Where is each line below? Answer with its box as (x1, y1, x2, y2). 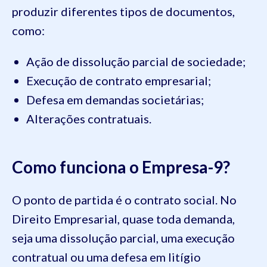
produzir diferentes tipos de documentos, (12, 4, 235, 18)
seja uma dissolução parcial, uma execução (12, 230, 235, 245)
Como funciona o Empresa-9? (12, 156, 230, 177)
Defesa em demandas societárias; (26, 92, 204, 107)
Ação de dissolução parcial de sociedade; (26, 54, 246, 69)
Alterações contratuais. (26, 111, 151, 126)
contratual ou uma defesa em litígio (12, 249, 201, 264)
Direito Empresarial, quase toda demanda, (12, 211, 235, 226)
